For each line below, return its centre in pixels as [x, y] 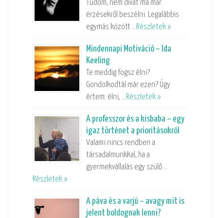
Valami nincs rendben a [120, 143]
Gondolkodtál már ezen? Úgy [128, 85]
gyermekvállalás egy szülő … [127, 167]
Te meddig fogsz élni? [118, 73]
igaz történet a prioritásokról [133, 130]
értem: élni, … [106, 97]
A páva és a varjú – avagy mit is [135, 201]
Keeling [98, 60]
